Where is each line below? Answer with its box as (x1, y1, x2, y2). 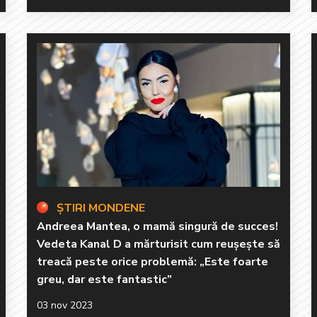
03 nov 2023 (37, 298, 93, 312)
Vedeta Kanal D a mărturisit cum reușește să (37, 236, 280, 252)
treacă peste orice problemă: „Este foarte (37, 253, 268, 270)
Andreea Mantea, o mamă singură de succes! (37, 218, 278, 234)
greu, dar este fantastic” (37, 271, 172, 287)
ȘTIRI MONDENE (57, 200, 145, 216)
